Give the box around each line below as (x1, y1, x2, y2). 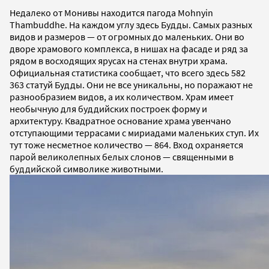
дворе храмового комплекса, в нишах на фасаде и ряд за (10, 42, 248, 55)
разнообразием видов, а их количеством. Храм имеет (10, 90, 234, 103)
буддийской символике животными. (10, 162, 163, 175)
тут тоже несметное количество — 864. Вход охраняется (10, 138, 243, 151)
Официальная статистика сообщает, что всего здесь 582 (10, 66, 246, 79)
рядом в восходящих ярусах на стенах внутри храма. (10, 54, 228, 67)
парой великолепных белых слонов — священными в (10, 150, 234, 163)
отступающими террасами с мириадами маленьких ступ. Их (10, 126, 259, 139)
